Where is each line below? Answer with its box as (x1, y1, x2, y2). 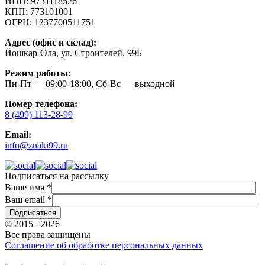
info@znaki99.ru (5, 140, 68, 150)
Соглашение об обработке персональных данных (5, 240, 203, 250)
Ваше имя (5, 182, 47, 192)
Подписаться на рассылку (5, 171, 109, 181)
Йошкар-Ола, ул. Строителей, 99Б (5, 48, 142, 58)
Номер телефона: (5, 99, 77, 109)
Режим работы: (5, 68, 71, 78)
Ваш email (5, 195, 47, 205)
